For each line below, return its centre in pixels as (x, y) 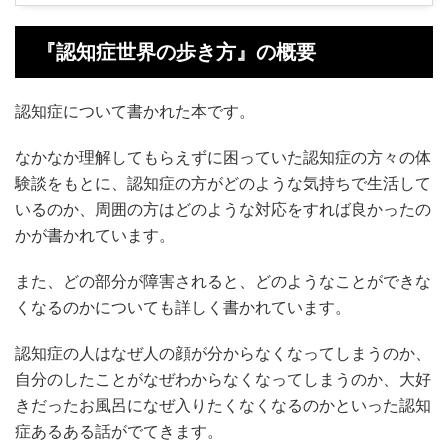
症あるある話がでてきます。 (119, 430)
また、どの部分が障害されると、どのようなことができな (223, 280)
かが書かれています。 (95, 234)
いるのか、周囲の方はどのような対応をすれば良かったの (223, 208)
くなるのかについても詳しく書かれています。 (183, 306)
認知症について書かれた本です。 (135, 110)
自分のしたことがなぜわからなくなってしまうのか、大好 (223, 378)
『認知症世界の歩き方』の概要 (176, 51)
